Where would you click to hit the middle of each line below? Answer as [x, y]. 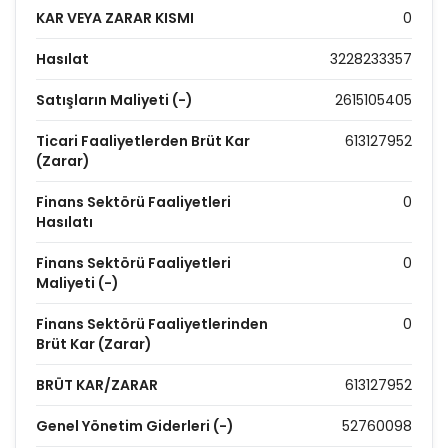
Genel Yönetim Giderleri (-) [135, 426]
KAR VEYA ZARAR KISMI [115, 18]
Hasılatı [64, 222]
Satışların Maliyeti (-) [114, 100]
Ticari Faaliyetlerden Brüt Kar [143, 141]
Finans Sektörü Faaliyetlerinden [152, 324]
